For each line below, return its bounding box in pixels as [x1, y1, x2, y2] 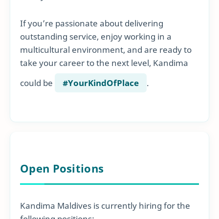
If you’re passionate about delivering [20, 17, 163, 29]
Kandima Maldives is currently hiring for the [20, 199, 190, 211]
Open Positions [20, 161, 104, 176]
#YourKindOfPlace [63, 77, 139, 88]
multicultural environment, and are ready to [20, 44, 192, 55]
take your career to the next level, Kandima [20, 57, 188, 68]
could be [20, 77, 55, 88]
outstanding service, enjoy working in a [20, 30, 172, 42]
